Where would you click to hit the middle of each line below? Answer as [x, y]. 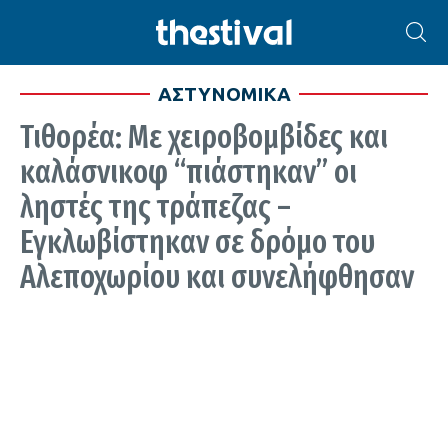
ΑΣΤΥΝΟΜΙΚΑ [224, 94]
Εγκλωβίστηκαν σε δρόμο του [197, 242]
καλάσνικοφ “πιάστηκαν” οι [188, 172]
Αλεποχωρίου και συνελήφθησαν [217, 277]
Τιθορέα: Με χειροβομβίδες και [204, 137]
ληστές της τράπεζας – [155, 207]
